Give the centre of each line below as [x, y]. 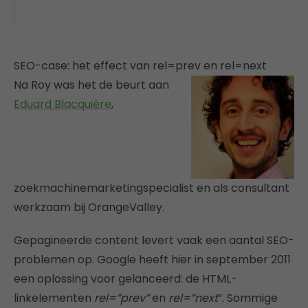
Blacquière [83, 104]
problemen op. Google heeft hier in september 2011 [152, 259]
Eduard [34, 104]
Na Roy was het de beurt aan [91, 85]
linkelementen [54, 298]
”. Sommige [248, 298]
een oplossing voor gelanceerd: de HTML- [125, 278]
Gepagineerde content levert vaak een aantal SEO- [154, 240]
